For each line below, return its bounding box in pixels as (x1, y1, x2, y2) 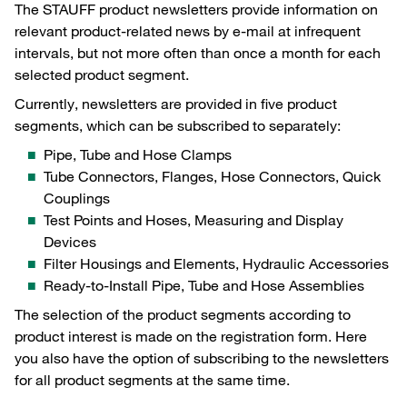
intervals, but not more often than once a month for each (15, 43, 381, 62)
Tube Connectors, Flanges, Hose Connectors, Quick (44, 166, 381, 185)
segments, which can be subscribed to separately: (15, 115, 341, 134)
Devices (44, 232, 96, 251)
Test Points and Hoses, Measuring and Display (44, 210, 343, 229)
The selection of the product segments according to (15, 304, 351, 323)
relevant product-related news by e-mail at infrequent (15, 21, 361, 40)
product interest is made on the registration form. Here (15, 326, 367, 345)
